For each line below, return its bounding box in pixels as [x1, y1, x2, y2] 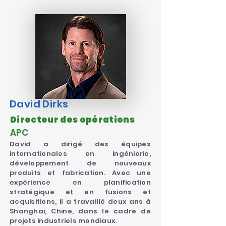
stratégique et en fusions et [10, 187, 151, 197]
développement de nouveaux [10, 158, 151, 168]
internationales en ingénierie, [10, 149, 151, 158]
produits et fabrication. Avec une [10, 168, 151, 178]
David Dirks [10, 97, 69, 111]
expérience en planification [10, 178, 151, 187]
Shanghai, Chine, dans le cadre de [10, 206, 151, 216]
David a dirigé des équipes [10, 139, 151, 149]
